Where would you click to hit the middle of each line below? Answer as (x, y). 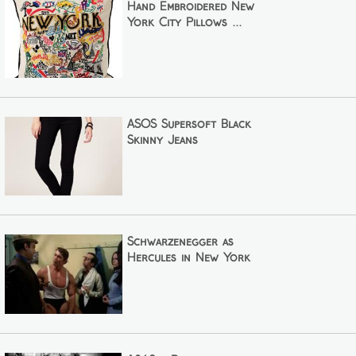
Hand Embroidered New (190, 7)
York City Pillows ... (184, 23)
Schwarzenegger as (180, 243)
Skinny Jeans (162, 141)
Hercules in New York (188, 259)
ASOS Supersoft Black (189, 125)
